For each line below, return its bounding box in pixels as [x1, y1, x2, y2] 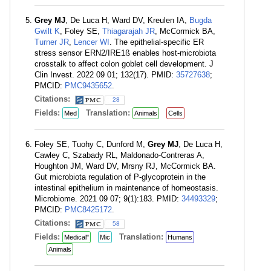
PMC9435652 [65, 81, 112, 90]
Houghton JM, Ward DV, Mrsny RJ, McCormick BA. [34, 162, 216, 171]
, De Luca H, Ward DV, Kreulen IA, [65, 16, 189, 25]
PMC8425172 [65, 205, 112, 214]
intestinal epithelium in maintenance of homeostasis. [34, 183, 218, 192]
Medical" [64, 233, 89, 241]
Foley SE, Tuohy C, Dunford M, [34, 140, 148, 149]
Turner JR [34, 38, 69, 47]
